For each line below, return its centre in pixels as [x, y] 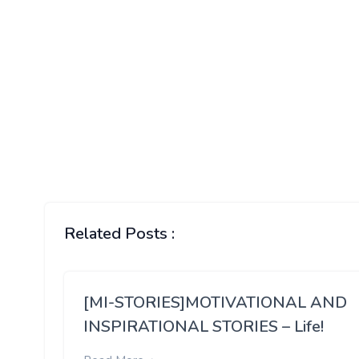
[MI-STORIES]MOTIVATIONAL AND [215, 303]
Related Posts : [119, 234]
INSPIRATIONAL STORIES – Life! [204, 327]
